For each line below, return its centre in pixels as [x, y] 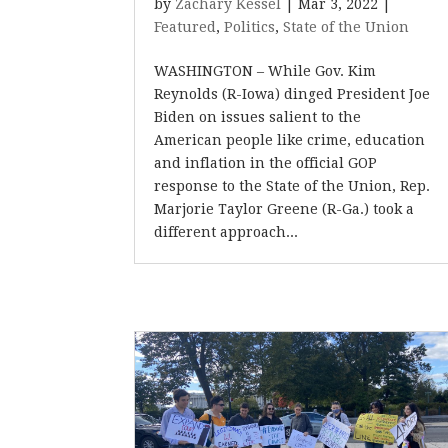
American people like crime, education [290, 140]
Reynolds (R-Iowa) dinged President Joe [292, 94]
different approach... [226, 232]
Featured [185, 27]
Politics [250, 27]
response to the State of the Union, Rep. [292, 186]
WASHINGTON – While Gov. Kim [265, 71]
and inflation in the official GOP [266, 163]
